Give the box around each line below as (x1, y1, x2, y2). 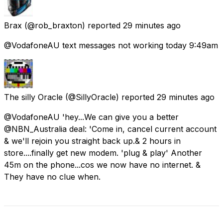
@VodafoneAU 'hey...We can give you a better (4, 111, 179, 122)
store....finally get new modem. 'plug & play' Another (4, 147, 202, 158)
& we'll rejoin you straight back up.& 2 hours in (4, 135, 181, 146)
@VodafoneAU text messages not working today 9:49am (4, 40, 218, 50)
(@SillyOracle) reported (65, 92, 154, 102)
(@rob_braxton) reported (24, 20, 120, 30)
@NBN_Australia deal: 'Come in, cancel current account (4, 123, 217, 134)
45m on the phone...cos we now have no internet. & (4, 159, 201, 170)
